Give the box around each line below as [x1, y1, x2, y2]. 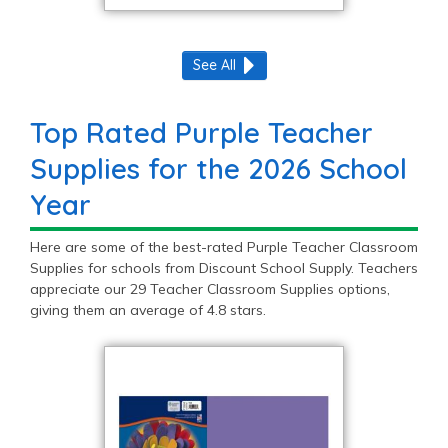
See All [192, 55, 236, 74]
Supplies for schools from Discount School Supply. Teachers [30, 258, 418, 277]
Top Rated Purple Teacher [30, 114, 373, 150]
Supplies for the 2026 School [30, 150, 407, 186]
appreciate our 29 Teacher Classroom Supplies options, [30, 279, 390, 298]
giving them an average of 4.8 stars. [30, 300, 266, 319]
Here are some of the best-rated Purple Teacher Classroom [30, 237, 418, 256]
